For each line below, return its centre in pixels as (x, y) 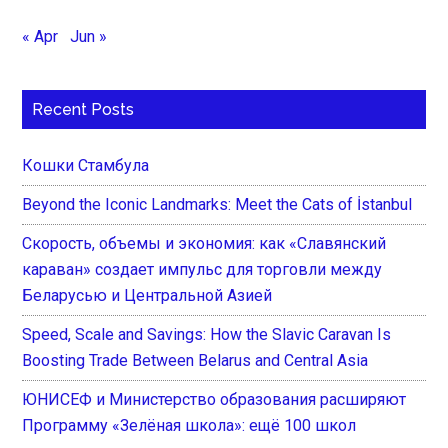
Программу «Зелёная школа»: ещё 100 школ (189, 425)
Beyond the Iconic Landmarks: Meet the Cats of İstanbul (217, 204)
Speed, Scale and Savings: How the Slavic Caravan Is (207, 334)
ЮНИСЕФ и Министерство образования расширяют (214, 399)
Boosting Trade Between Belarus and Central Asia (195, 360)
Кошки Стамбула (86, 165)
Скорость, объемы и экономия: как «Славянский (204, 243)
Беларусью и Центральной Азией (147, 295)
